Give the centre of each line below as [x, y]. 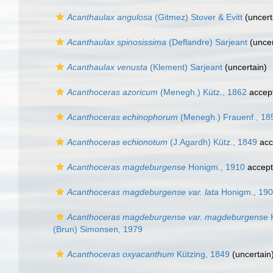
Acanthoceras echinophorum [122, 117]
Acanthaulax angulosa [110, 17]
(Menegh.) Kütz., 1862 [202, 92]
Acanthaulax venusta [107, 67]
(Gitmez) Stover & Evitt [197, 17]
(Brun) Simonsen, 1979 [98, 229]
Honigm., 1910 [215, 167]
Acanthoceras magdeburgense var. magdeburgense [168, 217]
